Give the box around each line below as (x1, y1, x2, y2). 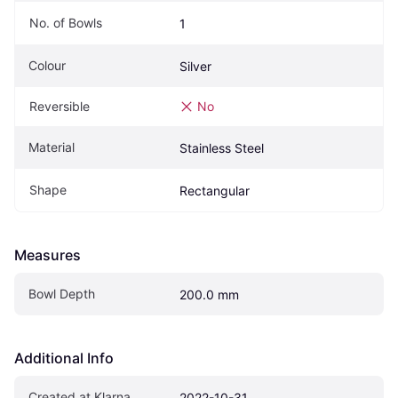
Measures (14, 245, 81, 264)
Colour (28, 57, 66, 73)
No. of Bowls (29, 14, 102, 30)
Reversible (29, 98, 90, 114)
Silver (179, 58, 211, 74)
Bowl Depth (28, 285, 95, 301)
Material (28, 139, 75, 155)
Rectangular (179, 182, 250, 198)
